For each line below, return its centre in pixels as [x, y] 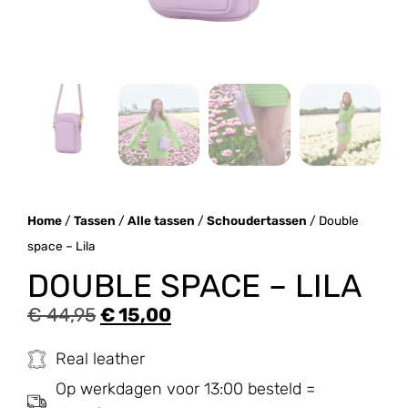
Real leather [101, 359]
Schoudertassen [257, 220]
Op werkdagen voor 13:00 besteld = [186, 389]
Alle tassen [161, 220]
